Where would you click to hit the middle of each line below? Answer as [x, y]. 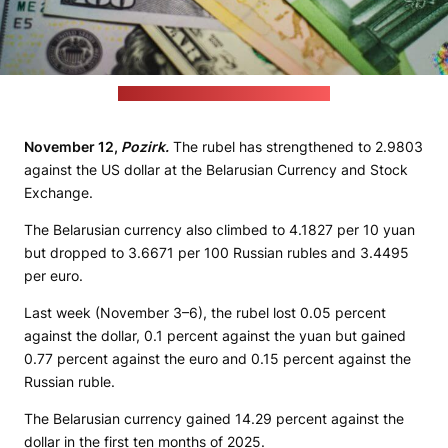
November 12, [72, 147]
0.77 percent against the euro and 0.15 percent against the [217, 359]
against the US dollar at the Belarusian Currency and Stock [216, 170]
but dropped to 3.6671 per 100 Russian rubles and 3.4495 [216, 253]
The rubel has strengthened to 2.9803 [298, 147]
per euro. [53, 276]
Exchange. [58, 193]
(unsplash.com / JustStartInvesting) [224, 94]
